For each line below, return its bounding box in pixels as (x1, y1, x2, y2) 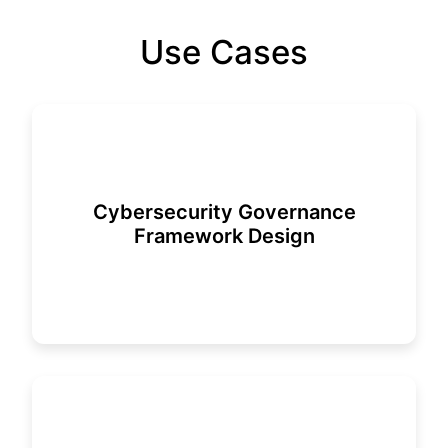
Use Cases (140, 32, 308, 72)
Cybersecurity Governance (92, 200, 356, 224)
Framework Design (133, 224, 315, 248)
